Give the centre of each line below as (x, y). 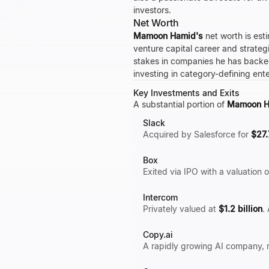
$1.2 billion (240, 209)
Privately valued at (181, 209)
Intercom (160, 197)
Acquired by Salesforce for (197, 134)
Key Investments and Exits (186, 93)
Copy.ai (158, 234)
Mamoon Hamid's (168, 36)
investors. (152, 10)
